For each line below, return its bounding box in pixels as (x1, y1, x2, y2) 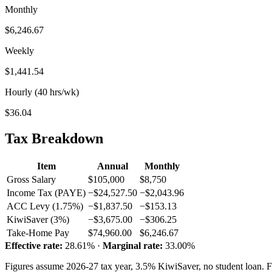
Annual (97, 160, 128, 171)
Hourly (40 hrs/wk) (5, 86, 79, 97)
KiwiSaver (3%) (7, 214, 69, 225)
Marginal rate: (103, 240, 163, 251)
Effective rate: (5, 240, 63, 251)
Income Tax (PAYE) (7, 187, 86, 198)
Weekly (5, 45, 34, 56)
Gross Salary (7, 174, 56, 185)
